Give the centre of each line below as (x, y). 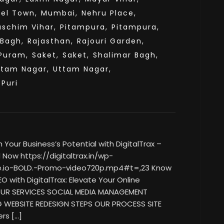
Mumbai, (59, 13)
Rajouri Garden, (111, 41)
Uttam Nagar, (82, 69)
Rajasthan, (50, 41)
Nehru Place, (109, 13)
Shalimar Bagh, (126, 55)
